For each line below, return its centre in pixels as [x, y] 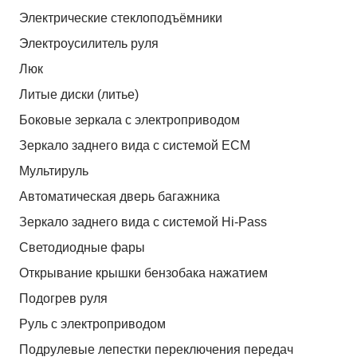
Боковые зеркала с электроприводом [129, 120]
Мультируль [54, 171]
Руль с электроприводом [92, 324]
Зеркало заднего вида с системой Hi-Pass [143, 222]
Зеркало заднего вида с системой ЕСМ [135, 145]
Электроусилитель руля [89, 43]
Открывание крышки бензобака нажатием [143, 273]
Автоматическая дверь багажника [120, 196]
